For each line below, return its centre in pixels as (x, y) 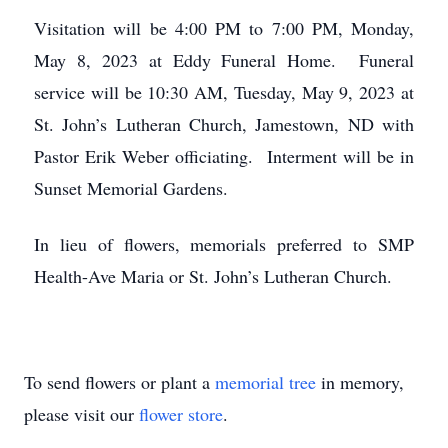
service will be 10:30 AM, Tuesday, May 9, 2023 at (224, 92)
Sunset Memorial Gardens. (131, 188)
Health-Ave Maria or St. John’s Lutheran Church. (213, 276)
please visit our (81, 414)
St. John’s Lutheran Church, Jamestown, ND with (224, 124)
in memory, (360, 382)
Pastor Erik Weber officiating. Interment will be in (224, 156)
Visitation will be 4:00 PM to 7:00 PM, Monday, (224, 28)
